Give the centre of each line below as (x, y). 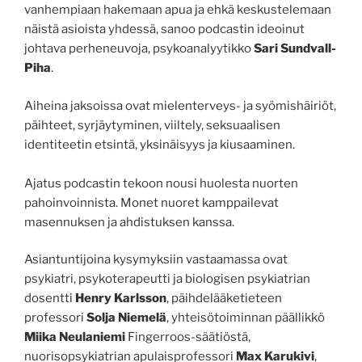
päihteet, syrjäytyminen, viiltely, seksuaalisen (152, 125)
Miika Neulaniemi (76, 337)
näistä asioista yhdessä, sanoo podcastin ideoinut (164, 29)
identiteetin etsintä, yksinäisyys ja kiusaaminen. (160, 144)
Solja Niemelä (126, 318)
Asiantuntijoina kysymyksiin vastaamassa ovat (156, 260)
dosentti (50, 299)
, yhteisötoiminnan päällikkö (246, 318)
